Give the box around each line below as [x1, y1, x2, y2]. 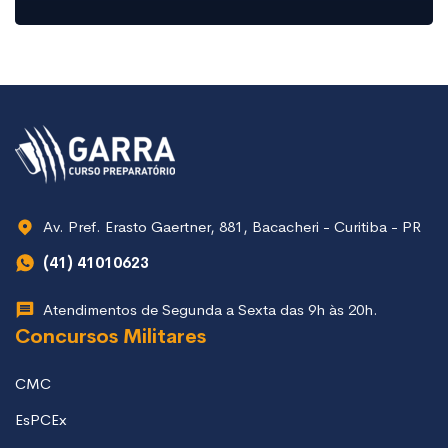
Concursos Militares [15, 324, 206, 350]
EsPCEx [15, 410, 67, 430]
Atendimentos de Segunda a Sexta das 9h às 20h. [43, 300, 378, 320]
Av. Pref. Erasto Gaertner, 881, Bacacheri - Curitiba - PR [43, 217, 421, 237]
